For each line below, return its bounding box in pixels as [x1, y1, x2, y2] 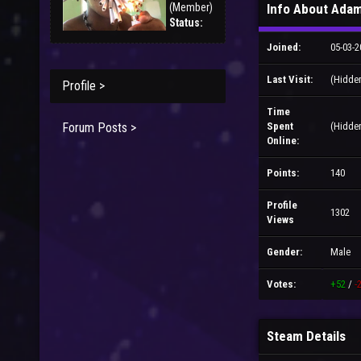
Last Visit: [267, 73, 313, 85]
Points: [267, 167, 299, 179]
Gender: [267, 246, 302, 258]
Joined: [267, 41, 301, 53]
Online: [267, 135, 299, 147]
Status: [169, 16, 203, 29]
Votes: [267, 278, 296, 290]
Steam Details [267, 328, 346, 344]
